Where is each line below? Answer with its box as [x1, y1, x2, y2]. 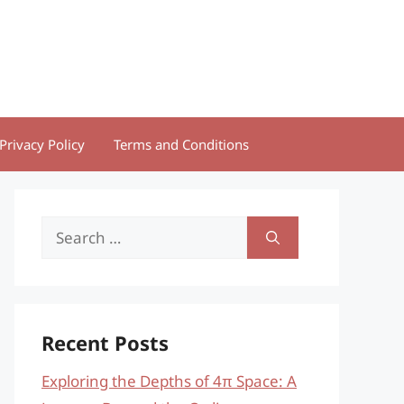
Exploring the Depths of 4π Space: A [41, 371, 297, 391]
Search [41, 218, 90, 239]
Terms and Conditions [114, 135, 249, 153]
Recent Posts [41, 329, 169, 356]
